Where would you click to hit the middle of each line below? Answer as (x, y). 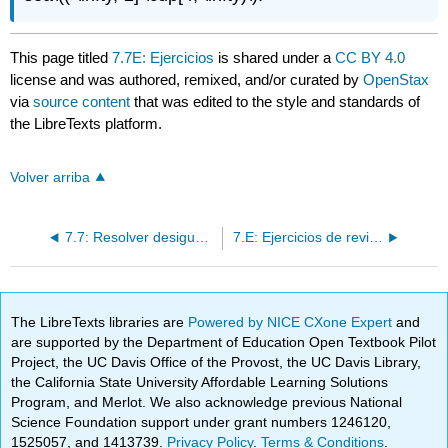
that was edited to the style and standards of (275, 102)
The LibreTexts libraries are (100, 321)
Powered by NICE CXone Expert (292, 321)
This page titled (61, 58)
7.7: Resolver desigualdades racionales (201, 238)
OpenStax (396, 80)
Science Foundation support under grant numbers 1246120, (201, 421)
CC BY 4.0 (370, 58)
